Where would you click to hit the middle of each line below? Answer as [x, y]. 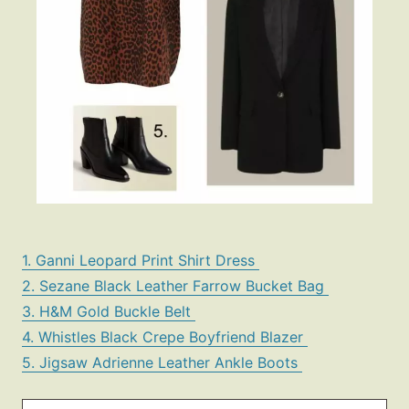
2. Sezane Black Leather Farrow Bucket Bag [175, 286]
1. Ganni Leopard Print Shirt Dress [141, 261]
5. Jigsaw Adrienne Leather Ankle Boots [162, 363]
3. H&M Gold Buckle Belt [109, 312]
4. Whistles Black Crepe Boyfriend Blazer [165, 337]
